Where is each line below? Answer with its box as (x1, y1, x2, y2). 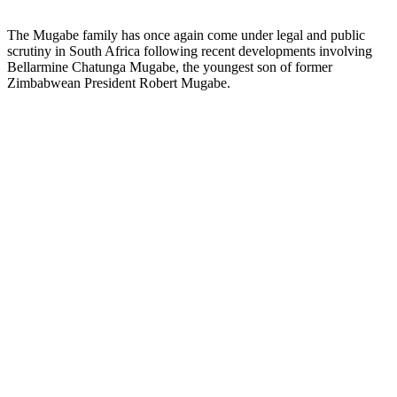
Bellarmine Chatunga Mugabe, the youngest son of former (7, 58, 332, 74)
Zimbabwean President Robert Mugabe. (7, 74, 230, 90)
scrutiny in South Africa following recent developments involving (7, 43, 372, 58)
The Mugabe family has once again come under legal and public (7, 27, 365, 43)
